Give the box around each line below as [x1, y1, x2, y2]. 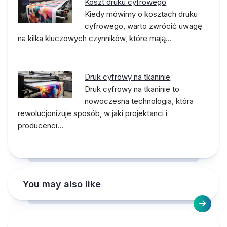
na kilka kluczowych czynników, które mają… [18, 33, 172, 43]
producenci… [18, 121, 63, 130]
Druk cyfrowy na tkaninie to [85, 84, 180, 94]
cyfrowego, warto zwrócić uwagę [85, 21, 203, 31]
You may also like [23, 179, 101, 190]
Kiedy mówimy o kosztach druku [85, 9, 198, 19]
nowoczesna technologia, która [85, 96, 194, 106]
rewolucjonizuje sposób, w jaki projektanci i [18, 108, 167, 118]
